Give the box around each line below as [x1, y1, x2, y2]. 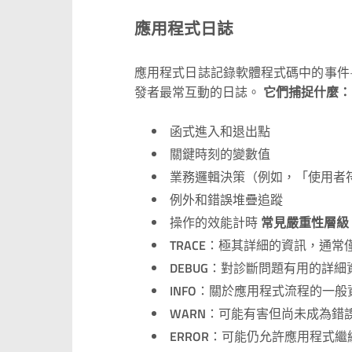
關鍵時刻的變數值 [170, 145, 271, 164]
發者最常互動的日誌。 [134, 82, 263, 101]
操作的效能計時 [170, 213, 262, 233]
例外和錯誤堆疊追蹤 [170, 190, 284, 210]
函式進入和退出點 [170, 122, 271, 141]
